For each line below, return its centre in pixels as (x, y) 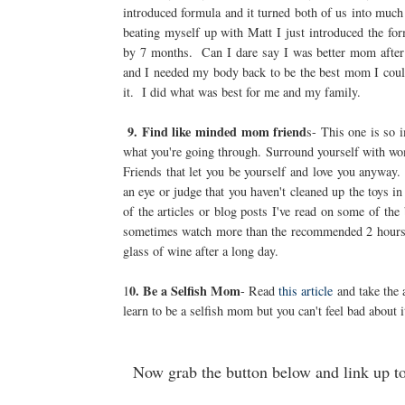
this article (306, 291)
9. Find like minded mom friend (217, 132)
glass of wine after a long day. (200, 251)
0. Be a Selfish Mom (185, 291)
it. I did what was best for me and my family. (241, 92)
